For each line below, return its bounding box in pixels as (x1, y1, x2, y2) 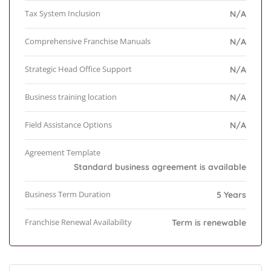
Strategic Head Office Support (25, 64, 132, 75)
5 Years (217, 189, 246, 201)
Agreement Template (25, 147, 100, 158)
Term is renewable (172, 217, 246, 229)
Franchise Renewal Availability (25, 217, 132, 228)
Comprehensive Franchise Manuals (25, 36, 151, 47)
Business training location (25, 91, 117, 103)
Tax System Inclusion (25, 8, 100, 19)
